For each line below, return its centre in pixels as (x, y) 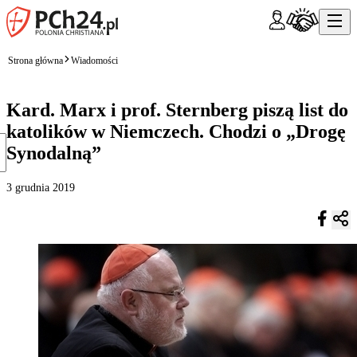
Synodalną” (54, 153)
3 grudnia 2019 (41, 187)
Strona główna (35, 60)
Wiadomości (94, 60)
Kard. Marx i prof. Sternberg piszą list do (177, 110)
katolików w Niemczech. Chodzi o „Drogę (176, 131)
